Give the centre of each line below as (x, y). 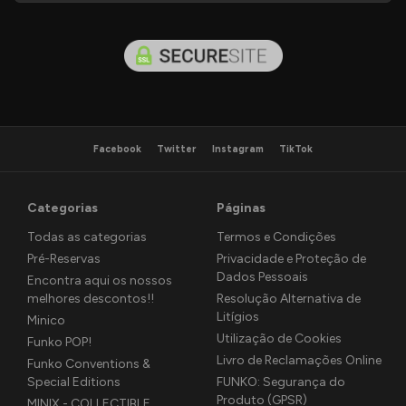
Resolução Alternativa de (289, 298)
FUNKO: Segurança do (281, 382)
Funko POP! (59, 342)
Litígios (238, 316)
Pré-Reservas (64, 258)
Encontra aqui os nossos (100, 280)
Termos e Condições (276, 237)
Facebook (117, 149)
